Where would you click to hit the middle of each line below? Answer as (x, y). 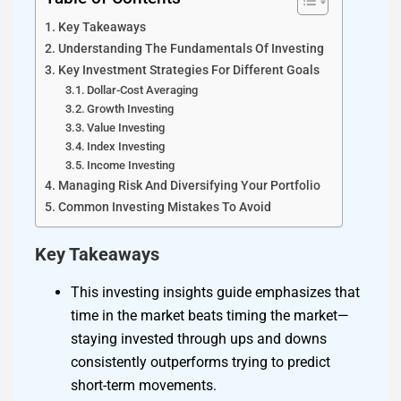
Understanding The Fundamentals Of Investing (191, 48)
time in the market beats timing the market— (210, 315)
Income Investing (131, 165)
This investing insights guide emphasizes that (215, 292)
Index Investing (126, 146)
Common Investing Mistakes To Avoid (164, 207)
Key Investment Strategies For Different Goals (188, 70)
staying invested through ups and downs (199, 338)
